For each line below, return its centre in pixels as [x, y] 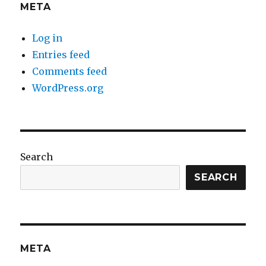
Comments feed [70, 71]
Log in [47, 38]
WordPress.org [68, 88]
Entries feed [61, 54]
